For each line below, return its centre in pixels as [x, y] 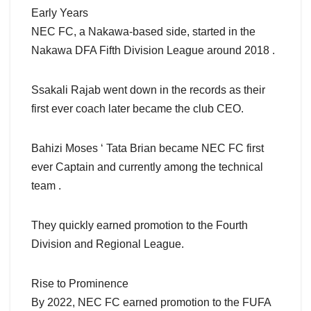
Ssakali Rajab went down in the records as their [148, 90]
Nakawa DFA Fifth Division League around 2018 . [153, 51]
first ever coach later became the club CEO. [137, 109]
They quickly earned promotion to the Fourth [140, 226]
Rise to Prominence [80, 284]
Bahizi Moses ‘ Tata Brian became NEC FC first [148, 149]
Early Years [60, 13]
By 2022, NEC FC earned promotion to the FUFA [151, 303]
